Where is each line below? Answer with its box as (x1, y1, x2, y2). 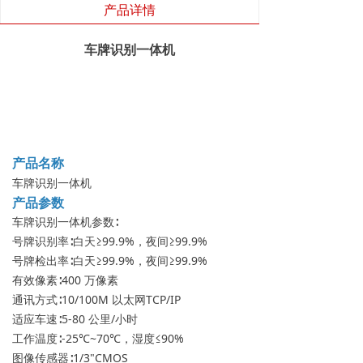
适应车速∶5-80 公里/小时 (12, 311, 138, 327)
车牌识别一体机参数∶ (12, 214, 118, 229)
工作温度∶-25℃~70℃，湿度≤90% (12, 331, 184, 346)
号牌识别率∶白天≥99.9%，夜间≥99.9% (12, 233, 207, 249)
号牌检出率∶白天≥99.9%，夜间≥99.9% (12, 253, 207, 268)
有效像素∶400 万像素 (12, 272, 118, 288)
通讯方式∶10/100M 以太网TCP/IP (12, 292, 181, 307)
